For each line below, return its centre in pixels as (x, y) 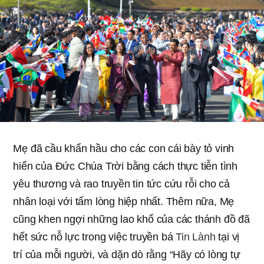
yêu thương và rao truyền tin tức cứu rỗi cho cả (121, 184)
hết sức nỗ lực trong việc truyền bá (95, 237)
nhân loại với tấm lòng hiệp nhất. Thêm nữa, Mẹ (124, 201)
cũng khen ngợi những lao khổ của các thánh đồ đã (131, 219)
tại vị (227, 237)
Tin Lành (196, 237)
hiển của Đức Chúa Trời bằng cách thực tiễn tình (125, 166)
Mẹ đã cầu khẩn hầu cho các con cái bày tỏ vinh (124, 148)
